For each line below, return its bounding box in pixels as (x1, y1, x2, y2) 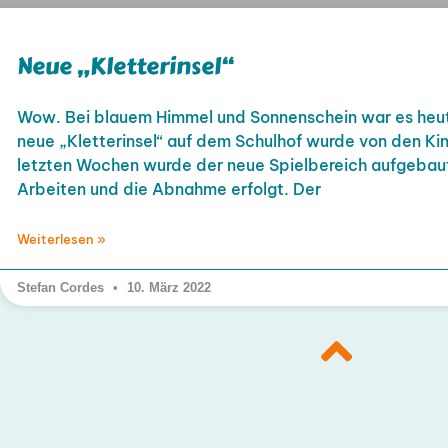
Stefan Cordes (17, 280, 108, 296)
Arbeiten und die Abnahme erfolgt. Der (17, 179, 321, 200)
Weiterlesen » (17, 231, 106, 248)
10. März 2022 (123, 280, 211, 296)
